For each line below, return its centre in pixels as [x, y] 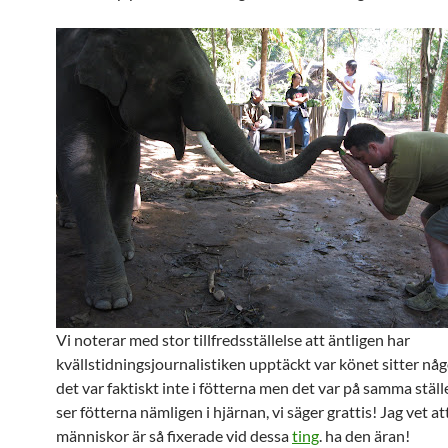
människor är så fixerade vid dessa [174, 435]
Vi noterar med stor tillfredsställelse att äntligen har [233, 339]
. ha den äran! [364, 435]
